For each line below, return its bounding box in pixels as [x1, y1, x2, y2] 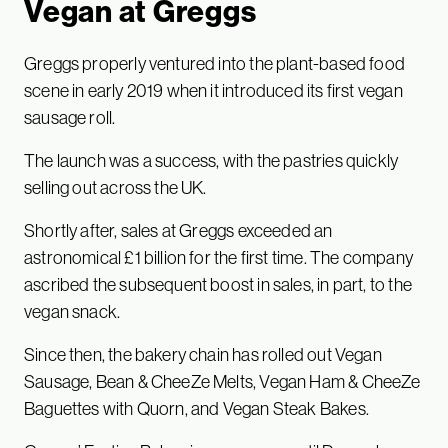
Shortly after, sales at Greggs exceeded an [24, 220, 333, 241]
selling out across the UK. [24, 177, 210, 198]
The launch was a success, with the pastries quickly [24, 150, 399, 171]
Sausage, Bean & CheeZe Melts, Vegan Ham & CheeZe [24, 371, 421, 392]
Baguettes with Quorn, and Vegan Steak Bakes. [24, 398, 373, 419]
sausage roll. [24, 107, 119, 128]
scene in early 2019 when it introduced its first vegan [24, 80, 403, 101]
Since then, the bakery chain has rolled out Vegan [24, 344, 382, 365]
